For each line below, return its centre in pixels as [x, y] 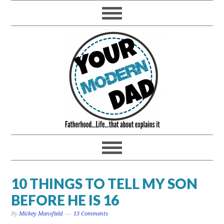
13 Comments [91, 214]
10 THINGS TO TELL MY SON [104, 183]
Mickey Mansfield [41, 214]
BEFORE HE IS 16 [65, 200]
